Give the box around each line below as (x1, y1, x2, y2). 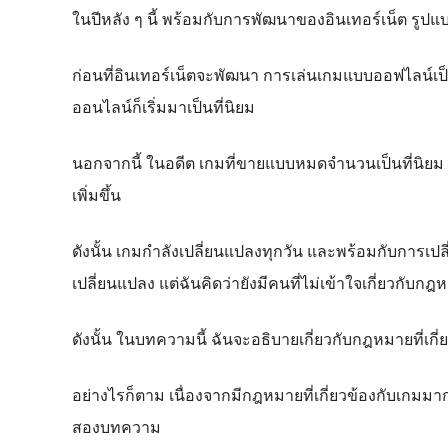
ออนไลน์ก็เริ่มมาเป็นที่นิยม (72, 94, 255, 119)
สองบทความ (72, 414, 161, 439)
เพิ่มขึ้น (72, 182, 121, 207)
